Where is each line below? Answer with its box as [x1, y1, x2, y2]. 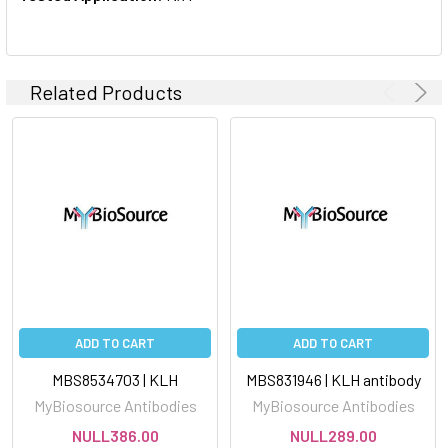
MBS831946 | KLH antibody [245, 369, 421, 389]
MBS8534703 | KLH [52, 369, 178, 389]
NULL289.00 [289, 425, 377, 445]
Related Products [30, 79, 182, 104]
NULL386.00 [71, 425, 159, 445]
